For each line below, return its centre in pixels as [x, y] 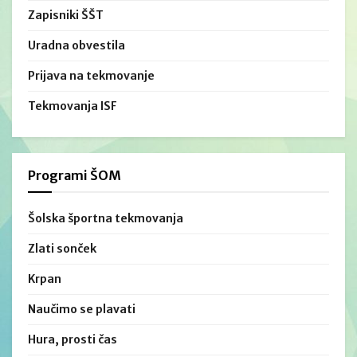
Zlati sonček [62, 248]
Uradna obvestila [76, 45]
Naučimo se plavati [82, 309]
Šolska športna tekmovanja [106, 218]
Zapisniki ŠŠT [66, 15]
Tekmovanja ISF [73, 106]
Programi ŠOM [75, 175]
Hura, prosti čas [73, 339]
